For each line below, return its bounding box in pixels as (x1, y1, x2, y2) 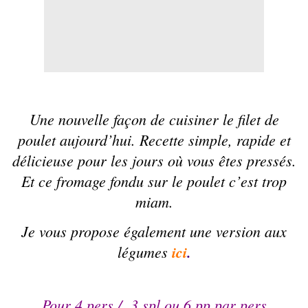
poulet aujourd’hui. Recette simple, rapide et (17, 129, 291, 150)
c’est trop (225, 170, 287, 191)
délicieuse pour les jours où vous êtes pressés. (12, 149, 296, 170)
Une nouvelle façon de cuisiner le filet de (29, 108, 279, 129)
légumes (117, 241, 172, 262)
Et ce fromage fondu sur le (21, 170, 187, 191)
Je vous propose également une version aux (21, 220, 287, 241)
